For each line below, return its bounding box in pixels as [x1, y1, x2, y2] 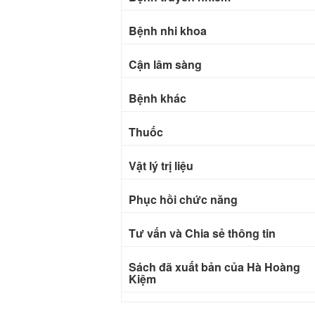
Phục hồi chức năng [129, 191, 238, 207]
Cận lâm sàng [129, 56, 202, 72]
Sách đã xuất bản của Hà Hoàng [129, 259, 300, 275]
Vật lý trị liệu [129, 157, 193, 174]
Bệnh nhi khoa [129, 22, 207, 39]
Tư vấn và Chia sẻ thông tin [129, 225, 276, 241]
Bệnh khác [129, 90, 186, 106]
